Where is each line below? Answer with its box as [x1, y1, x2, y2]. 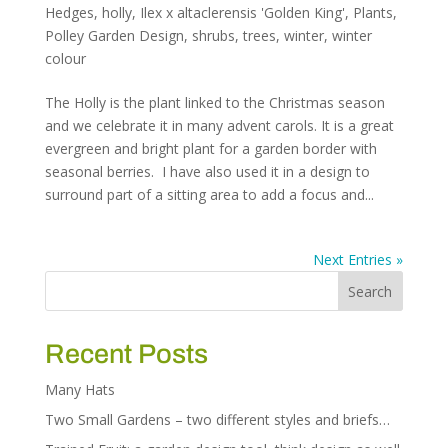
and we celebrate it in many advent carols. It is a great [44, 116, 394, 136]
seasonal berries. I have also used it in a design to [44, 162, 370, 182]
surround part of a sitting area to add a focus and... [44, 185, 374, 205]
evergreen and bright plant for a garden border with [44, 139, 377, 159]
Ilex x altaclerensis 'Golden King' [139, 3, 345, 23]
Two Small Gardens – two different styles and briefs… [44, 410, 390, 430]
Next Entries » [313, 250, 404, 270]
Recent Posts [44, 339, 208, 370]
